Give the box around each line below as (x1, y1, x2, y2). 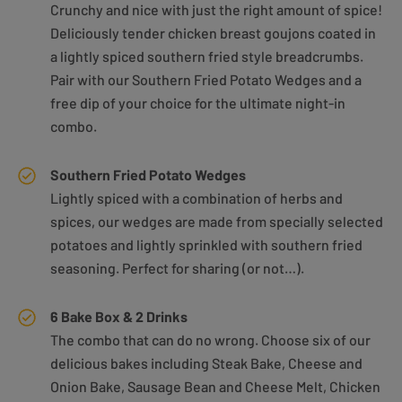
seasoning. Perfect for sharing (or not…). (50, 259, 304, 277)
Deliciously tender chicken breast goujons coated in (50, 24, 376, 42)
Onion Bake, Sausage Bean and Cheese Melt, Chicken (50, 378, 380, 396)
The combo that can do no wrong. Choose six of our (50, 331, 371, 349)
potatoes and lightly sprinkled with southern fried (50, 236, 363, 254)
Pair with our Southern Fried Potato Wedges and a (50, 71, 362, 89)
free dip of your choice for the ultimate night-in (50, 94, 345, 112)
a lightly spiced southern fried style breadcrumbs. (50, 48, 363, 66)
